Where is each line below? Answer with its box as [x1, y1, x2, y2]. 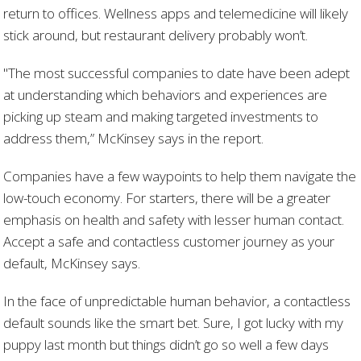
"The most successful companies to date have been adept [3, 63, 351, 82]
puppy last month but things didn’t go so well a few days [3, 334, 330, 354]
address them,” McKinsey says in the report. [3, 128, 264, 147]
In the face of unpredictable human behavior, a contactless [3, 291, 351, 310]
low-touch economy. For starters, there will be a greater [3, 188, 331, 207]
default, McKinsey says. [3, 253, 141, 272]
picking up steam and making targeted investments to [3, 106, 319, 126]
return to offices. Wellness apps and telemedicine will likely [3, 3, 349, 23]
